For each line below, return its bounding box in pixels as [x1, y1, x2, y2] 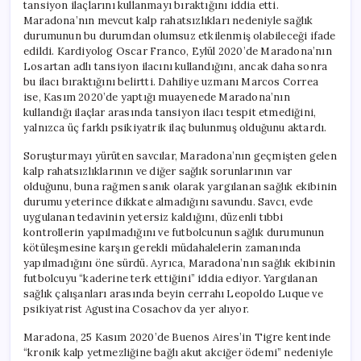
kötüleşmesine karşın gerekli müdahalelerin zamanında [23, 240, 301, 255]
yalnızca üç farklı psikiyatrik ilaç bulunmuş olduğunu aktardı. [23, 120, 327, 135]
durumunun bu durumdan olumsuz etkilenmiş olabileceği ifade [23, 28, 336, 43]
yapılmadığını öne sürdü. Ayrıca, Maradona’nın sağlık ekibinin [23, 255, 336, 270]
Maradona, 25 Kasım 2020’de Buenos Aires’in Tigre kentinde [23, 330, 331, 344]
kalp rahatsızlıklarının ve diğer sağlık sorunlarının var [23, 164, 293, 178]
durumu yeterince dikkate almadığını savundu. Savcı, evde [23, 194, 313, 209]
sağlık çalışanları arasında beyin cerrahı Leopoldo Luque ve [23, 286, 323, 301]
